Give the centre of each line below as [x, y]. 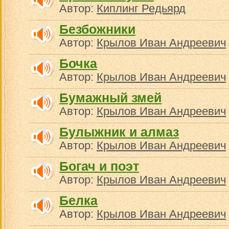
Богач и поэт [99, 166]
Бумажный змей [110, 98]
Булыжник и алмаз [119, 132]
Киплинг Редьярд [141, 8]
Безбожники [97, 29]
